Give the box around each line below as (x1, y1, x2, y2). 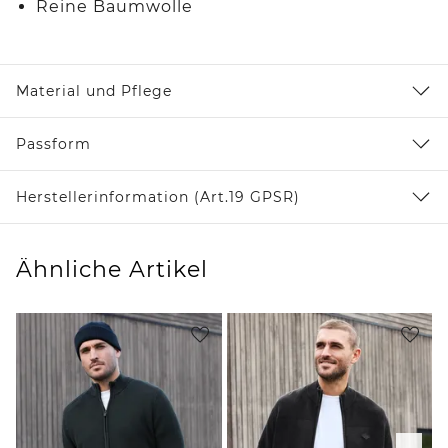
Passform (16, 134, 91, 153)
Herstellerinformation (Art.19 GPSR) (16, 187, 300, 206)
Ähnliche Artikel (16, 255, 208, 283)
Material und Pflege (16, 81, 172, 100)
